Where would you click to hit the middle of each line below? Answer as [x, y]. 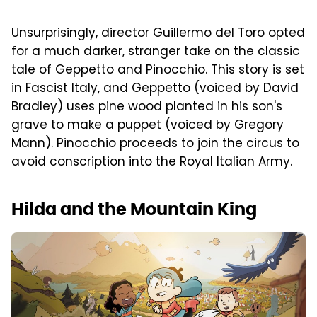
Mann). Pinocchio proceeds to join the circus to [155, 145]
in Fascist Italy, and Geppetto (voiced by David [155, 90]
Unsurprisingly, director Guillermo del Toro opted [158, 34]
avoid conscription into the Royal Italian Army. [152, 163]
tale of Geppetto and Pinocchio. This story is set [158, 71]
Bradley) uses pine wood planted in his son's [147, 108]
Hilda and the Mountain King [134, 209]
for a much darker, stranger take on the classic [156, 53]
